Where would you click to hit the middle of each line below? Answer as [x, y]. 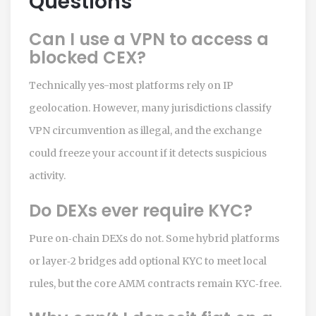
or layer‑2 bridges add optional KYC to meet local [148, 261]
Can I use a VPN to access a [149, 39]
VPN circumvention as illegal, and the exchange [145, 130]
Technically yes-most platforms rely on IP [131, 85]
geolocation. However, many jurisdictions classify [150, 108]
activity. [47, 175]
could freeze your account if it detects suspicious [148, 153]
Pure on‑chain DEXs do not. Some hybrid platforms [154, 238]
